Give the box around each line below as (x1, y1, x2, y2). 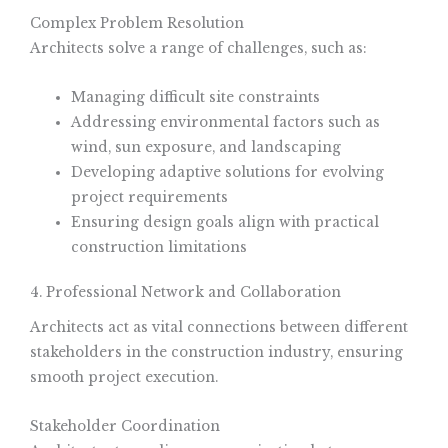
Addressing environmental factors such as (71, 113, 381, 131)
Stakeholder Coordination (30, 417, 220, 435)
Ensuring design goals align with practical (71, 213, 380, 231)
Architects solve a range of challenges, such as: (30, 39, 367, 57)
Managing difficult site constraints (71, 88, 321, 106)
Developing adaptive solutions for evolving (71, 163, 385, 181)
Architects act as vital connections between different (30, 318, 408, 336)
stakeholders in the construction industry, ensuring (30, 343, 403, 361)
